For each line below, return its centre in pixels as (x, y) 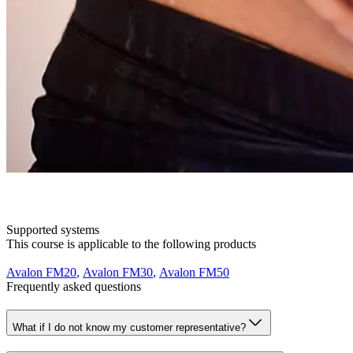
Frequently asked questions (74, 286)
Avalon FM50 (194, 272)
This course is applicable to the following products (131, 243)
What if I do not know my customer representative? (129, 327)
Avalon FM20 (41, 272)
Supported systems (53, 229)
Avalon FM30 (118, 272)
